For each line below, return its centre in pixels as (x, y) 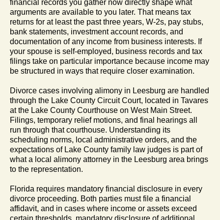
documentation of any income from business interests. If (106, 41)
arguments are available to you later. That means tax (100, 12)
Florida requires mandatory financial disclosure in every (106, 189)
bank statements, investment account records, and (96, 31)
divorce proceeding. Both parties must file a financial (100, 198)
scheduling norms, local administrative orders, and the (103, 139)
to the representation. (46, 169)
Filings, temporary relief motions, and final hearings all (104, 120)
